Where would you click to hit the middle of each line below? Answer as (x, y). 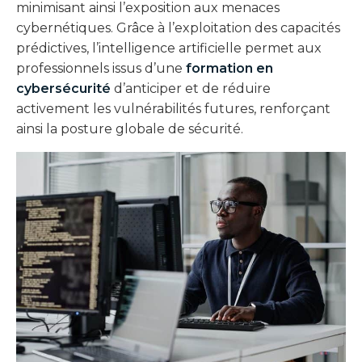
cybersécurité (63, 89)
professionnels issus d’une (99, 69)
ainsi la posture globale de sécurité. (130, 129)
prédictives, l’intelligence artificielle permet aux (169, 48)
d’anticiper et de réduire (192, 89)
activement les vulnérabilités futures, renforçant (173, 109)
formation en (229, 69)
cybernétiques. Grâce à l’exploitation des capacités (178, 28)
